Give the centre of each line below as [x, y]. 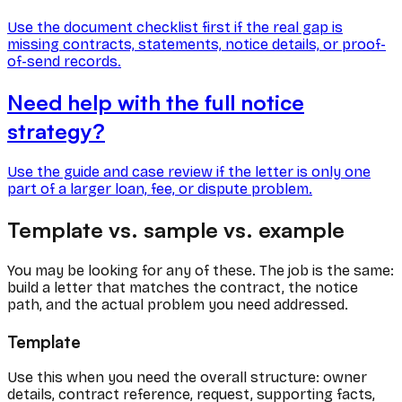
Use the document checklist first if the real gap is [175, 28]
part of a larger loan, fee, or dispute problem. [160, 189]
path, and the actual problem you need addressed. [178, 304]
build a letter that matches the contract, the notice [183, 287]
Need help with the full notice [156, 103]
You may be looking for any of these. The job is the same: [201, 270]
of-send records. [64, 62]
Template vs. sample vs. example [176, 229]
